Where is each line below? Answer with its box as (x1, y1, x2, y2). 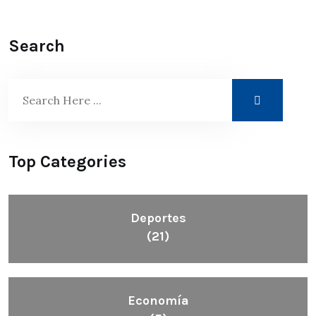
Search (8, 36, 65, 56)
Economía (127, 293, 189, 308)
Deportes (130, 210, 186, 226)
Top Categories (8, 152, 126, 171)
